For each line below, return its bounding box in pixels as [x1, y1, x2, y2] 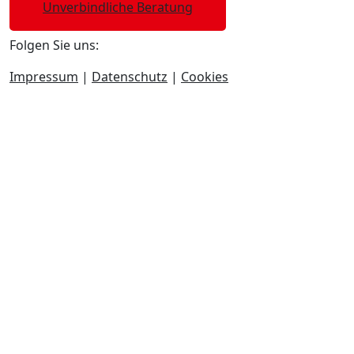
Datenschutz [92, 68, 168, 86]
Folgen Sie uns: [9, 36, 99, 55]
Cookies [181, 68, 228, 86]
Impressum [9, 68, 78, 86]
